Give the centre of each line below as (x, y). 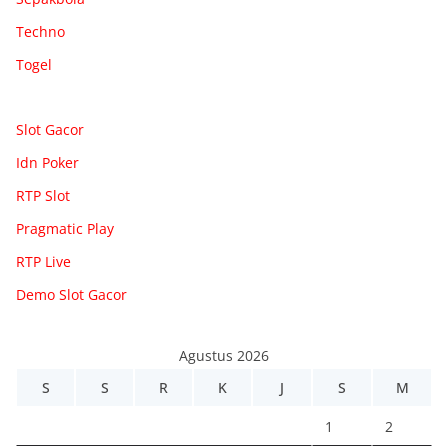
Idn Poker (47, 162)
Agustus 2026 (224, 355)
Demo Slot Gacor (71, 294)
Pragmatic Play (65, 228)
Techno (40, 31)
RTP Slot (43, 195)
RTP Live (43, 261)
